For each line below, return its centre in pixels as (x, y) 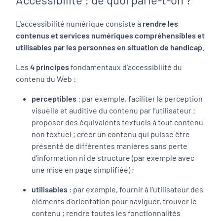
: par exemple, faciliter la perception (140, 98)
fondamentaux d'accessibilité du (126, 67)
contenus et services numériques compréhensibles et (110, 35)
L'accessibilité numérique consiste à (79, 23)
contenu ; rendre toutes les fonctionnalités (106, 213)
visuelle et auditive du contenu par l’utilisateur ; (113, 110)
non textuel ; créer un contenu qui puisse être (111, 134)
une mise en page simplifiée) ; (83, 169)
